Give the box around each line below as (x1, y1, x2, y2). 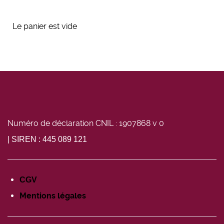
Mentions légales (19, 191, 86, 201)
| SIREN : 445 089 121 (7, 135, 87, 144)
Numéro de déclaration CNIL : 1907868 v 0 (7, 118, 166, 128)
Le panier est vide (12, 21, 77, 31)
